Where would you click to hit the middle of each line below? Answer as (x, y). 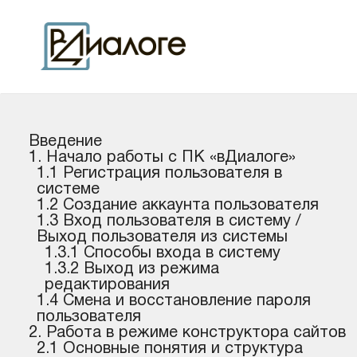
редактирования (107, 285)
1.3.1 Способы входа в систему (163, 253)
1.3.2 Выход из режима (132, 269)
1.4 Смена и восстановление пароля (174, 301)
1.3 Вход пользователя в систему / (169, 222)
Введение (65, 142)
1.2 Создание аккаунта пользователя (178, 206)
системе (68, 190)
